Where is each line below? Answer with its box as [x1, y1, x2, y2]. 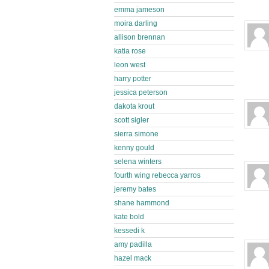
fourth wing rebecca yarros [114, 171, 201, 180]
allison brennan [114, 33, 165, 41]
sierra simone [114, 130, 159, 138]
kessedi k [114, 226, 145, 235]
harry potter [114, 74, 151, 83]
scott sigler [114, 116, 149, 124]
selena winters [114, 157, 162, 166]
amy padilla [114, 240, 152, 249]
